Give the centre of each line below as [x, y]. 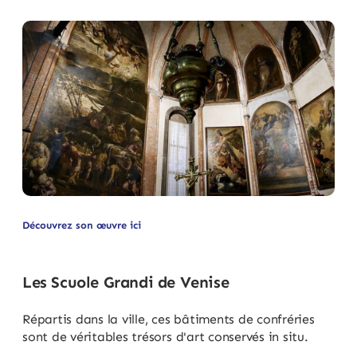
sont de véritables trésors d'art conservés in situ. [165, 337]
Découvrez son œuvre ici [82, 226]
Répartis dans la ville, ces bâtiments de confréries [169, 320]
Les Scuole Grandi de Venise [126, 282]
